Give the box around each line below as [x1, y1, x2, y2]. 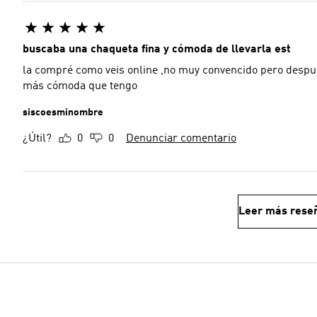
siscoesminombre [23, 108, 103, 117]
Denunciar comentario [126, 133, 236, 144]
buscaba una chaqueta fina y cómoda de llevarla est [23, 44, 291, 55]
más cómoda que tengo [23, 81, 137, 92]
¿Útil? [23, 133, 52, 144]
